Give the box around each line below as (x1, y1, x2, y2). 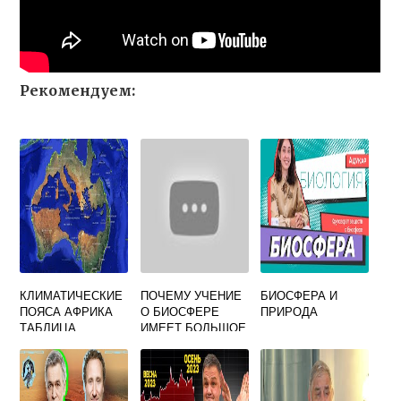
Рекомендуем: (20, 81, 136, 99)
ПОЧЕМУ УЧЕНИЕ (140, 286, 242, 303)
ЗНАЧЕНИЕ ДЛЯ (140, 335, 231, 352)
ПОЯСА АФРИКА (20, 303, 114, 320)
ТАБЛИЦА (20, 319, 77, 336)
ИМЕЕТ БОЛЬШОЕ (140, 319, 246, 336)
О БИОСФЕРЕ (140, 303, 219, 320)
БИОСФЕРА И (260, 286, 338, 303)
